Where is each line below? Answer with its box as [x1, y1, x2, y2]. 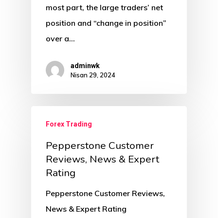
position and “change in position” [46, 18, 166, 28]
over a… [46, 34, 75, 44]
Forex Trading [46, 120, 92, 128]
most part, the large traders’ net [46, 2, 163, 13]
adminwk [71, 62, 100, 70]
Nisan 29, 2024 [71, 71, 115, 79]
